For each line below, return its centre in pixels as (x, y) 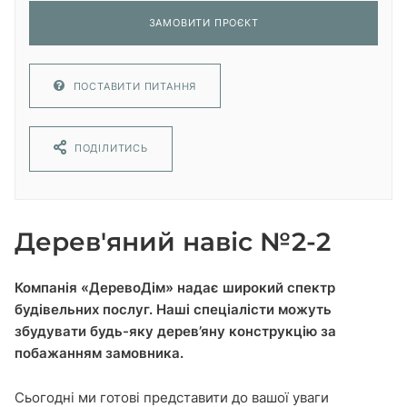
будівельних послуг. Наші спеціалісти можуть (173, 309)
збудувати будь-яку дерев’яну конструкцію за (175, 331)
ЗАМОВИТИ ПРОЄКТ (203, 23)
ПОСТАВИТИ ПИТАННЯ (135, 86)
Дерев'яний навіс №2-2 (173, 242)
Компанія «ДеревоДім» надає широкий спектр (175, 288)
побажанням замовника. (99, 353)
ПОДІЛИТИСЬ (111, 148)
